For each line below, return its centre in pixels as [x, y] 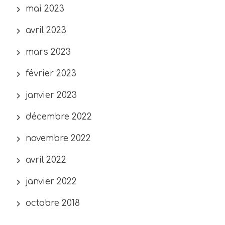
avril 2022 [46, 160]
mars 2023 [48, 52]
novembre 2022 [59, 138]
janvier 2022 [51, 182]
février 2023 [51, 74]
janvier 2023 [51, 95]
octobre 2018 [53, 203]
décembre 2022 [59, 117]
